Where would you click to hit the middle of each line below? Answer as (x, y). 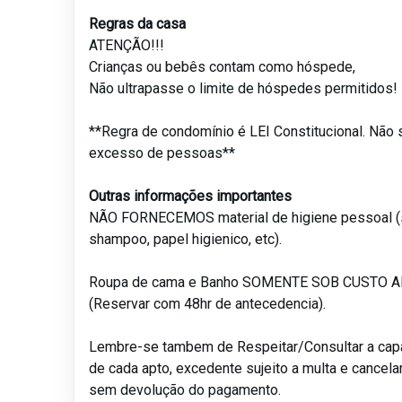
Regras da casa (138, 24)
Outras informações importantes (191, 197)
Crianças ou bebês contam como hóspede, (223, 67)
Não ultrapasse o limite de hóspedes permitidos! (244, 89)
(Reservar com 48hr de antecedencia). (208, 304)
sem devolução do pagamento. (185, 390)
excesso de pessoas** (162, 153)
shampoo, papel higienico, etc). (186, 240)
